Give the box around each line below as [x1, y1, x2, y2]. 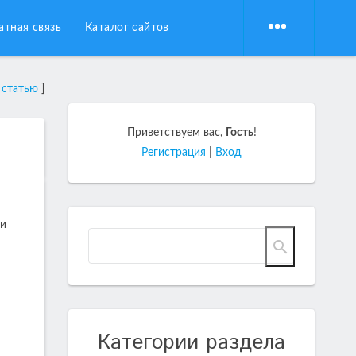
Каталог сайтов [85, 22, 169, 33]
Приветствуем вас [126, 127, 220, 138]
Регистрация [141, 147, 206, 158]
